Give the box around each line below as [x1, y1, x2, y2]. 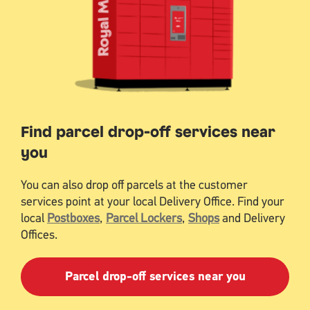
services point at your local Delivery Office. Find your [21, 193, 284, 209]
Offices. [21, 226, 57, 242]
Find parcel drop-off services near [21, 121, 275, 141]
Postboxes [47, 210, 100, 226]
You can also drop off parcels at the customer [21, 176, 248, 192]
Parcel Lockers [106, 210, 182, 226]
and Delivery [219, 210, 285, 226]
